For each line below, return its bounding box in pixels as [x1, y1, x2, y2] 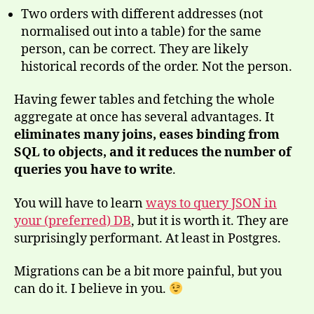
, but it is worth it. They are [131, 212, 289, 229]
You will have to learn [14, 195, 146, 212]
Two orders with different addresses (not [21, 6, 263, 22]
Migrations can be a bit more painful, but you [14, 264, 282, 280]
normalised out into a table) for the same [21, 23, 261, 40]
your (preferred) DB [14, 212, 131, 229]
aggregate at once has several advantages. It [14, 109, 274, 126]
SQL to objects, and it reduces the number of [14, 144, 291, 161]
